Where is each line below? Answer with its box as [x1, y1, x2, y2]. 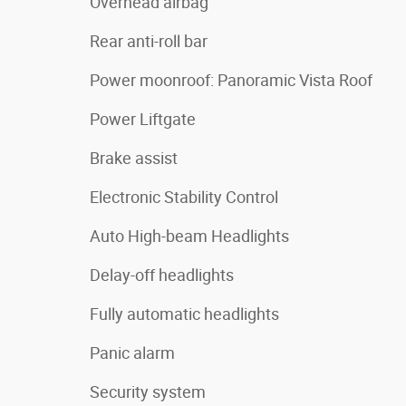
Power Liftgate [90, 110, 196, 129]
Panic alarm [90, 343, 175, 362]
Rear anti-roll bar [90, 32, 208, 51]
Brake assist [90, 149, 178, 168]
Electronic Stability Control [90, 188, 278, 207]
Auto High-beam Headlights [90, 227, 289, 246]
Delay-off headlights [90, 266, 234, 285]
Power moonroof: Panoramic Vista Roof [90, 71, 372, 90]
